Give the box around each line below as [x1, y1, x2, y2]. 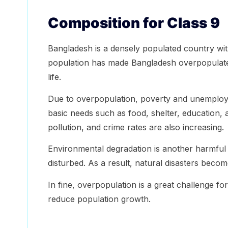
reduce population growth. [47, 193, 151, 204]
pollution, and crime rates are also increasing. [47, 122, 224, 132]
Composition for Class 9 [47, 14, 220, 32]
